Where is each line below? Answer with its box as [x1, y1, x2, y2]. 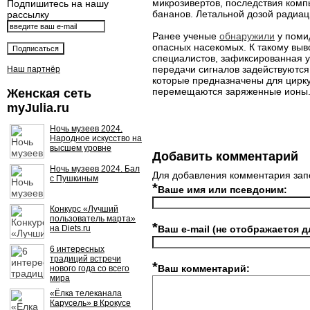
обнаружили [219, 30, 275, 42]
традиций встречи [50, 254, 121, 264]
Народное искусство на [50, 134, 142, 143]
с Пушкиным [50, 174, 98, 183]
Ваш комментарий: [158, 263, 250, 274]
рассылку [7, 9, 49, 20]
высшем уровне [50, 143, 111, 153]
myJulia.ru [7, 101, 69, 115]
